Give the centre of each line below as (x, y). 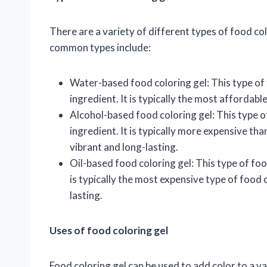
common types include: (100, 48)
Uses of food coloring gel (109, 231)
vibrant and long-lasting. (124, 147)
